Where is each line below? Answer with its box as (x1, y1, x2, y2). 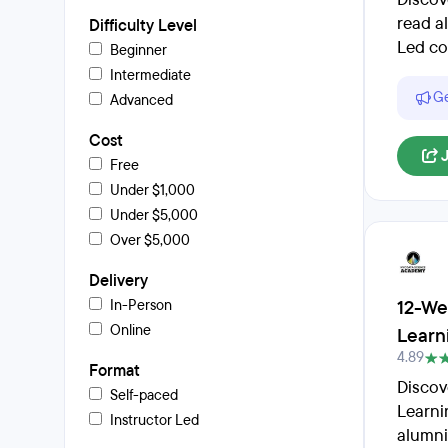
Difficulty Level (89, 15, 197, 37)
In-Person (110, 296, 172, 315)
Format (89, 360, 140, 382)
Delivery (89, 270, 148, 292)
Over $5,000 (110, 231, 190, 250)
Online (110, 321, 151, 340)
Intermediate (110, 66, 191, 85)
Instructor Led (110, 411, 199, 430)
